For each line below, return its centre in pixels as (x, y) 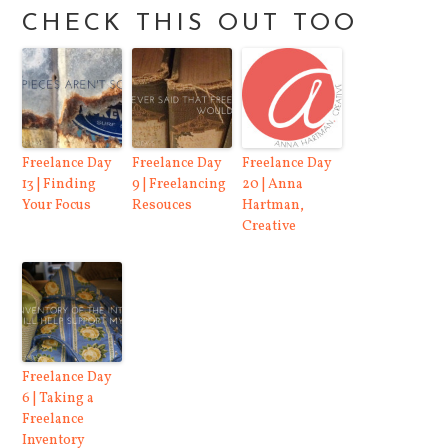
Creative (269, 227)
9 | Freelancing (179, 185)
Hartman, (273, 206)
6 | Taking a (58, 399)
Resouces (162, 206)
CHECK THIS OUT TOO (190, 24)
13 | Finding (59, 185)
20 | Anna (273, 185)
